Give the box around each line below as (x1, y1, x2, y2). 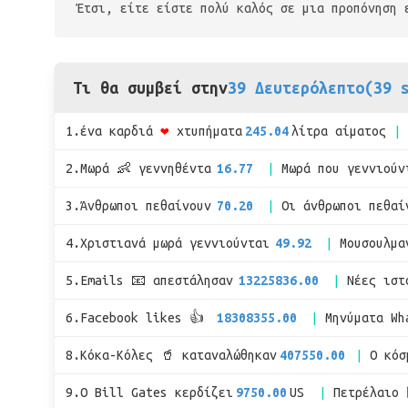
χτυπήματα (177, 124, 242, 138)
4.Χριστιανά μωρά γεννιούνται (66, 236, 270, 250)
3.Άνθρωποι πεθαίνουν (66, 199, 211, 213)
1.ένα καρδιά (66, 124, 153, 138)
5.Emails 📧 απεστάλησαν (66, 273, 233, 288)
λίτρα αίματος (291, 124, 387, 138)
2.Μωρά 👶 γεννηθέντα (66, 161, 211, 176)
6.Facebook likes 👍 (66, 311, 211, 325)
